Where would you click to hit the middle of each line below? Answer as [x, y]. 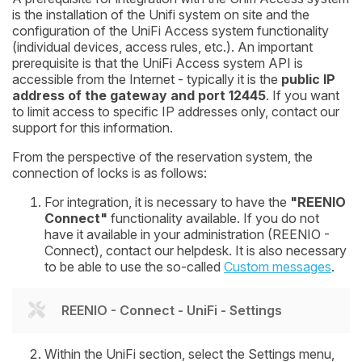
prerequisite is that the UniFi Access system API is [158, 63]
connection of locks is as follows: [109, 173]
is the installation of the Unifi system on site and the [161, 14]
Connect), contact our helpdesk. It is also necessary [196, 250]
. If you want [303, 95]
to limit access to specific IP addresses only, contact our [176, 111]
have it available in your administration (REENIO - [187, 234]
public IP [308, 79]
